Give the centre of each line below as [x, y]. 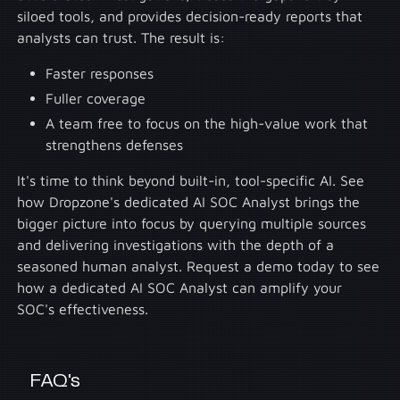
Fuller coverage [96, 99]
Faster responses [100, 74]
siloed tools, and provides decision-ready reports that [190, 17]
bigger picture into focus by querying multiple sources [192, 224]
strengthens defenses [115, 145]
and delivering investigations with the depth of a [176, 245]
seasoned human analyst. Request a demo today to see [199, 267]
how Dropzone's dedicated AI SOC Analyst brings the [189, 202]
